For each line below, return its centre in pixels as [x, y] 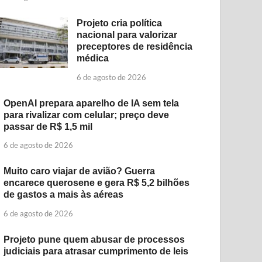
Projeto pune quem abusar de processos [94, 240]
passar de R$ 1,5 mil [48, 126]
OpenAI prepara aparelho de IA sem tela [92, 103]
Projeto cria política [120, 23]
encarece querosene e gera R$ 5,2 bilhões [97, 183]
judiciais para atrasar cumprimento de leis [96, 251]
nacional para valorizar [127, 35]
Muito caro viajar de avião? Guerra [80, 171]
